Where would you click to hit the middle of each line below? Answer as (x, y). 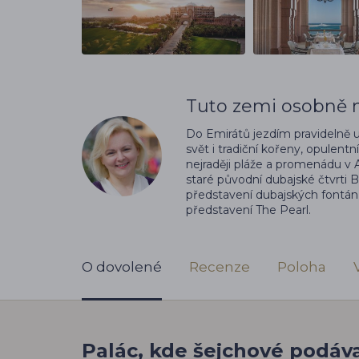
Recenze (220, 266)
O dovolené (122, 266)
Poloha (302, 266)
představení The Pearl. (248, 210)
